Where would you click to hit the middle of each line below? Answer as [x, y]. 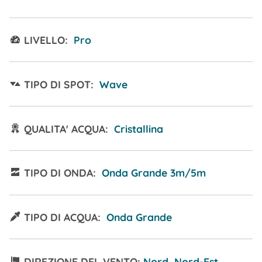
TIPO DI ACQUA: [62, 217]
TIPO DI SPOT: [59, 84]
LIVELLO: [46, 39]
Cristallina [137, 128]
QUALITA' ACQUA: [66, 128]
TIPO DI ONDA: [60, 173]
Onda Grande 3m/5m [152, 173]
